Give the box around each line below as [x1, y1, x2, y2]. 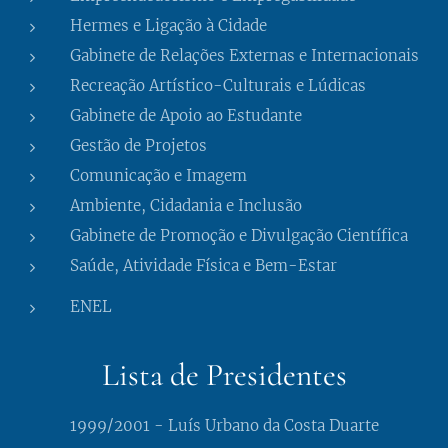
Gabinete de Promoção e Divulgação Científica [70, 226, 408, 245]
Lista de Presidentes [101, 356, 347, 394]
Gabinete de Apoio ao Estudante [70, 106, 302, 125]
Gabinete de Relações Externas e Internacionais [70, 46, 419, 65]
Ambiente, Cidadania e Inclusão [70, 196, 302, 215]
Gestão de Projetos [70, 136, 211, 155]
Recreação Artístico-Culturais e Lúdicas [70, 76, 366, 95]
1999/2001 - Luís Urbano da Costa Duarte [69, 416, 379, 435]
